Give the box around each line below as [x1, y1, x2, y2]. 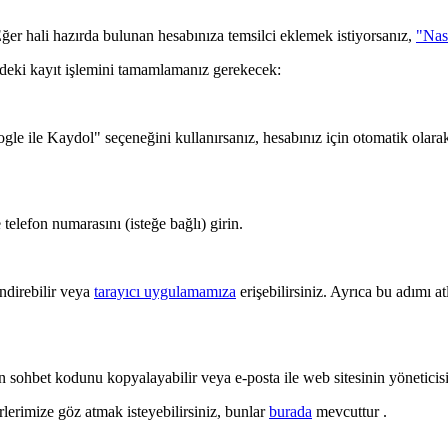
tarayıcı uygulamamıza [94, 282, 236, 300]
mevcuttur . [312, 402, 387, 420]
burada [269, 402, 312, 420]
